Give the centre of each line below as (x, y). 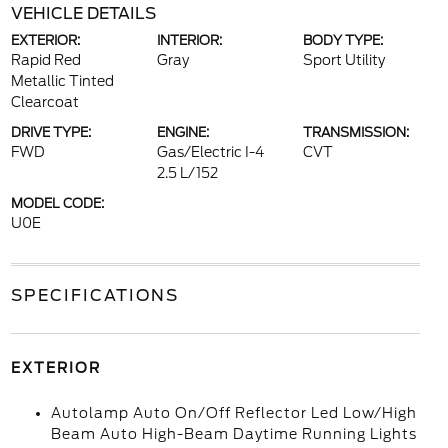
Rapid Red (45, 60)
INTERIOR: (189, 40)
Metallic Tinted (62, 81)
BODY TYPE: (343, 40)
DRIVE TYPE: (50, 132)
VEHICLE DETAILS (83, 13)
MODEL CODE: (57, 203)
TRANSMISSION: (356, 132)
